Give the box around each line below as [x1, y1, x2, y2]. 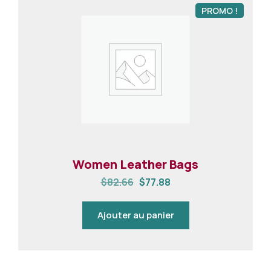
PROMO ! [201, 5, 238, 17]
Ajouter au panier [97, 209, 174, 222]
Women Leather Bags [73, 156, 198, 173]
